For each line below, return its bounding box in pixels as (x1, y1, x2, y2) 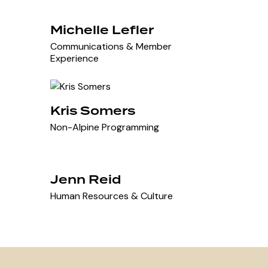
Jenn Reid (50, 170, 122, 188)
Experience (50, 51, 99, 65)
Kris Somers (50, 102, 136, 119)
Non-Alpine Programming (50, 120, 160, 133)
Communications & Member (50, 39, 172, 53)
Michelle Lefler (50, 21, 154, 38)
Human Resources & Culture (50, 189, 173, 202)
